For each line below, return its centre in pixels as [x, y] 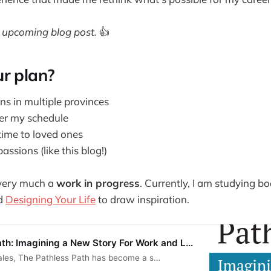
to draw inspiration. [142, 200]
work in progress [98, 183]
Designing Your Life [51, 200]
